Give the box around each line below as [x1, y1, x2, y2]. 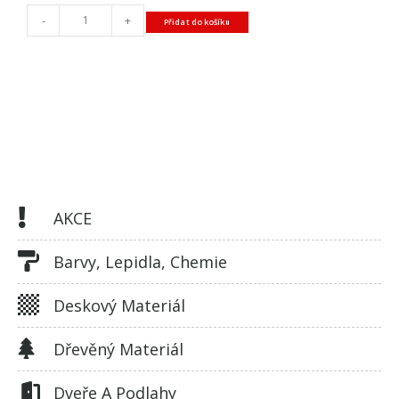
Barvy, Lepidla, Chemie [53, 250, 227, 273]
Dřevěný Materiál [53, 338, 183, 360]
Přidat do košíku [164, 15, 231, 28]
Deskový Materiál [53, 294, 185, 316]
